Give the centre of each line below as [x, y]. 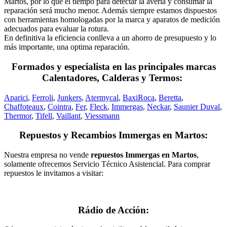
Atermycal [102, 97]
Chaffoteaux [24, 106]
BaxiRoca [139, 97]
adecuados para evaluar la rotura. [56, 29]
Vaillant [68, 116]
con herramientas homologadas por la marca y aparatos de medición [112, 20]
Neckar [158, 106]
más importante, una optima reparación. [67, 47]
